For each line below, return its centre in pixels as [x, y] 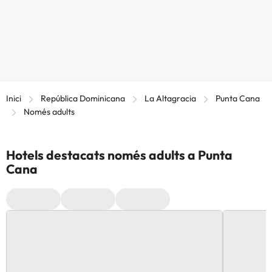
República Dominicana [83, 99]
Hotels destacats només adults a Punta [119, 155]
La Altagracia [170, 99]
